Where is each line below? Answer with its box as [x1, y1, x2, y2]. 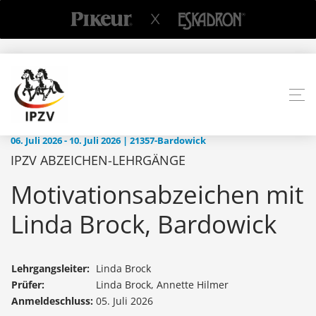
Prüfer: [11, 278, 44, 292]
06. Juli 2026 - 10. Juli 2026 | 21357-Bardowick [11, 135, 206, 147]
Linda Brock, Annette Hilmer [96, 278, 229, 292]
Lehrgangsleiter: [11, 262, 90, 276]
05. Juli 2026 [96, 294, 153, 308]
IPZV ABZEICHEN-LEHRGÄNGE [11, 152, 186, 169]
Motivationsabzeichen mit [11, 178, 303, 212]
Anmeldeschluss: [11, 294, 93, 308]
